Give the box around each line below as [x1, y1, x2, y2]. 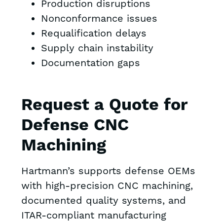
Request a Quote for [21, 95, 187, 116]
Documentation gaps [40, 57, 140, 70]
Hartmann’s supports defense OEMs [21, 165, 195, 178]
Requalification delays [40, 27, 147, 40]
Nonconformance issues [40, 12, 157, 26]
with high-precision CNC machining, [21, 180, 193, 193]
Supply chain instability [40, 42, 153, 55]
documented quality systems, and [21, 194, 186, 208]
